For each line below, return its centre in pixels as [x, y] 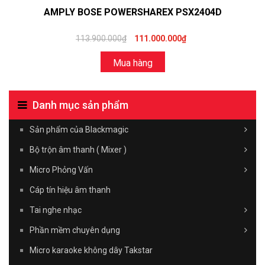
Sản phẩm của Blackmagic [79, 129]
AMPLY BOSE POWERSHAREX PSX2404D [132, 12]
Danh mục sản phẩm [80, 105]
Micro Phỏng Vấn [61, 169]
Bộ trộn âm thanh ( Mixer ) [78, 149]
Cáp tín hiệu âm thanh [70, 190]
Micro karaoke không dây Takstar [91, 250]
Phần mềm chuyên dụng [75, 230]
